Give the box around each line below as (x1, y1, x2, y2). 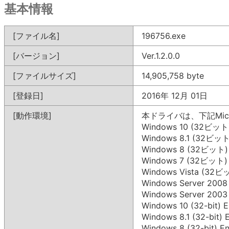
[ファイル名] (13, 31, 60, 41)
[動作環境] (13, 110, 52, 121)
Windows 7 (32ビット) (142, 155, 227, 166)
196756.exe (142, 31, 186, 41)
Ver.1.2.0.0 (142, 51, 180, 61)
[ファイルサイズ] (13, 71, 76, 81)
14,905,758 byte (142, 71, 204, 81)
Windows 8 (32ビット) (142, 144, 228, 154)
